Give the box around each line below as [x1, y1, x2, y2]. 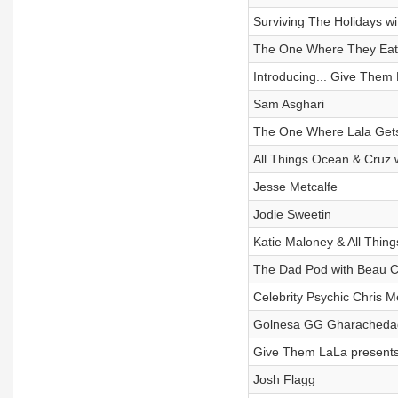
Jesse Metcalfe [252, 179, 338, 194]
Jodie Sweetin [252, 207, 331, 221]
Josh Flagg [252, 372, 315, 386]
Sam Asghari [252, 97, 324, 111]
